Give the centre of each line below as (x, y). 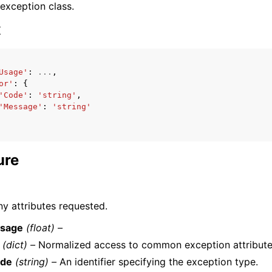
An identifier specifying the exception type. (157, 262)
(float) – (45, 228)
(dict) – (19, 245)
